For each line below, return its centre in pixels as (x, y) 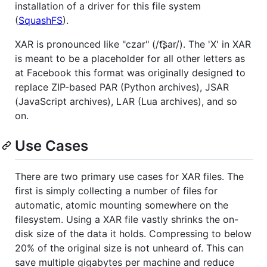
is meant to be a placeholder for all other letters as (130, 58)
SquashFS (41, 20)
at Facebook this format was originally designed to (130, 72)
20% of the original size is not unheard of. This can (129, 248)
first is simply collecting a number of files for (116, 190)
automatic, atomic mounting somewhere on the (122, 205)
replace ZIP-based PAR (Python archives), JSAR (122, 87)
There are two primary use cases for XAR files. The (129, 176)
